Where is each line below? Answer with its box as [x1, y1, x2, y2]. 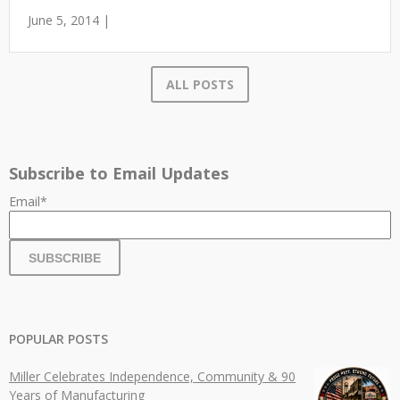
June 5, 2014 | [28, 12, 110, 29]
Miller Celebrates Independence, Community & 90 [9, 368, 296, 385]
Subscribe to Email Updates [9, 162, 229, 184]
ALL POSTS [166, 76, 234, 93]
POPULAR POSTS [9, 330, 108, 347]
